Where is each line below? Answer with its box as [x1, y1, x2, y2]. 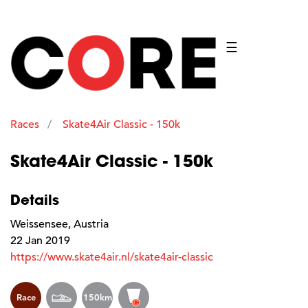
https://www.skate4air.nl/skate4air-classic [10, 250, 213, 264]
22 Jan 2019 [10, 233, 70, 247]
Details [10, 190, 59, 208]
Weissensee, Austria [10, 217, 109, 231]
